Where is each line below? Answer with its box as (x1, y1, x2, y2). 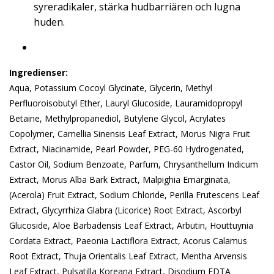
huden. (34, 15, 65, 29)
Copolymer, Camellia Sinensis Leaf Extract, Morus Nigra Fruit (9, 128, 250, 139)
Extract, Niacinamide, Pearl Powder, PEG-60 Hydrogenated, (9, 143, 244, 155)
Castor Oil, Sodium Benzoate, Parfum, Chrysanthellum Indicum (9, 158, 258, 170)
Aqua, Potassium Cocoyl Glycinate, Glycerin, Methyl (9, 82, 212, 94)
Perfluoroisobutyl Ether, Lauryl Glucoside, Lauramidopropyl (9, 97, 242, 109)
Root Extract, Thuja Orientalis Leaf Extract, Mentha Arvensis (9, 250, 247, 262)
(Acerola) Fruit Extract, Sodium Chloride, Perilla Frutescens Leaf (9, 189, 259, 201)
